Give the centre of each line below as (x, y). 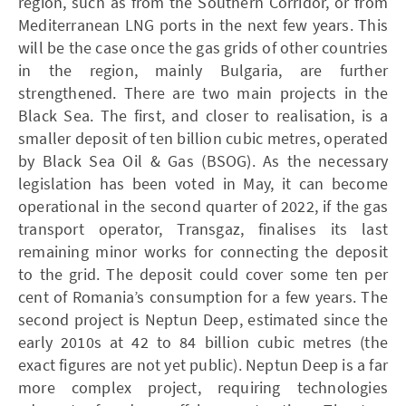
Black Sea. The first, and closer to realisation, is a (203, 115)
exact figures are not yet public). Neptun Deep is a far (203, 364)
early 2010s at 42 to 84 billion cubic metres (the (203, 342)
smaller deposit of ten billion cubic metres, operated (203, 138)
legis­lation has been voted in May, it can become (203, 183)
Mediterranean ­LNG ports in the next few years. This (203, 24)
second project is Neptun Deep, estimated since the (203, 319)
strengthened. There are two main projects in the (203, 92)
